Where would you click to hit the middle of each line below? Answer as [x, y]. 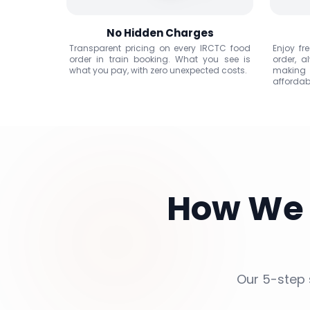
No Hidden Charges [160, 33]
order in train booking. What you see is [160, 59]
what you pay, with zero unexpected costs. [158, 70]
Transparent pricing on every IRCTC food [160, 48]
